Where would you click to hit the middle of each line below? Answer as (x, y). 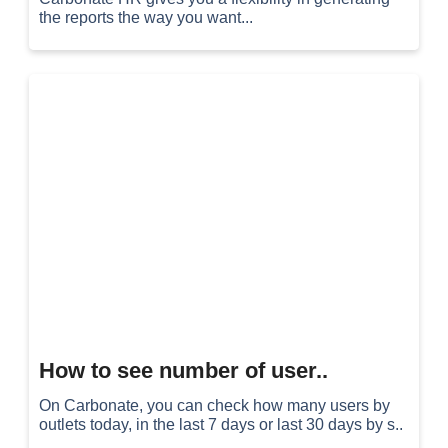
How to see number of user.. (184, 371)
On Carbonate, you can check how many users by (215, 405)
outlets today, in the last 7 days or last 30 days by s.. (221, 424)
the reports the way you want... (146, 17)
